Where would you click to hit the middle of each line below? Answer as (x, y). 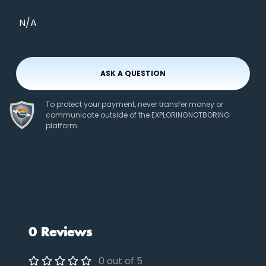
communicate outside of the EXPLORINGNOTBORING (138, 115)
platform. (62, 126)
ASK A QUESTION (133, 74)
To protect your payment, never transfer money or (134, 104)
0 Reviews (60, 233)
